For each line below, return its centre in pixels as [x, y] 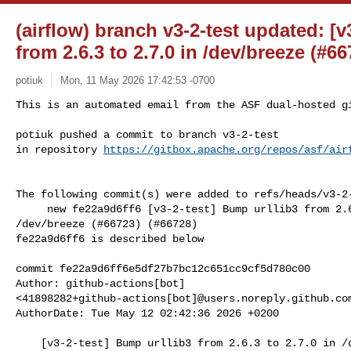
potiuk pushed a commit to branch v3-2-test [147, 134]
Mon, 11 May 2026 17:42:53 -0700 [137, 80]
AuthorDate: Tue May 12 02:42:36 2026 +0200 [147, 313]
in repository [60, 149]
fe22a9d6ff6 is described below [110, 239]
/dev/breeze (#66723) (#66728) [107, 224]
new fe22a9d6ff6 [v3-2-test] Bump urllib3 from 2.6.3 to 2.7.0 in [31, 209]
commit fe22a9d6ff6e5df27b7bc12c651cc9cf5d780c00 [163, 268]
